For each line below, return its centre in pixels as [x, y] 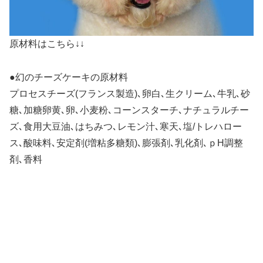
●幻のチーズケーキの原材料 [69, 77]
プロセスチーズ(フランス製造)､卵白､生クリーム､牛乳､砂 [130, 94]
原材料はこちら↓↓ [47, 44]
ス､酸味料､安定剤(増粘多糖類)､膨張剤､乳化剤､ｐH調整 [126, 143]
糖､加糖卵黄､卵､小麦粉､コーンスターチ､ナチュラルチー [129, 110]
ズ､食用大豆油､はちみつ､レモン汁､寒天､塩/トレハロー [126, 127]
